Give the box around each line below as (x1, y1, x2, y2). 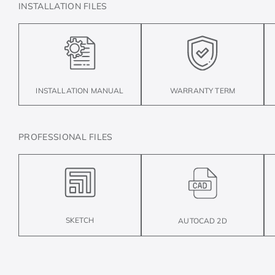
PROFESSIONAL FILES (18, 131, 113, 142)
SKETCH (66, 215, 94, 225)
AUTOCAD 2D (178, 215, 227, 225)
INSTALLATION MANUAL (36, 85, 124, 95)
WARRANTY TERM (169, 86, 236, 96)
